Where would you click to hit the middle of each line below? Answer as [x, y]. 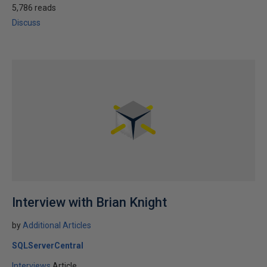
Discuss [26, 23]
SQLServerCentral [48, 246]
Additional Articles [57, 225]
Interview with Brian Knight [89, 202]
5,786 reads [34, 8]
